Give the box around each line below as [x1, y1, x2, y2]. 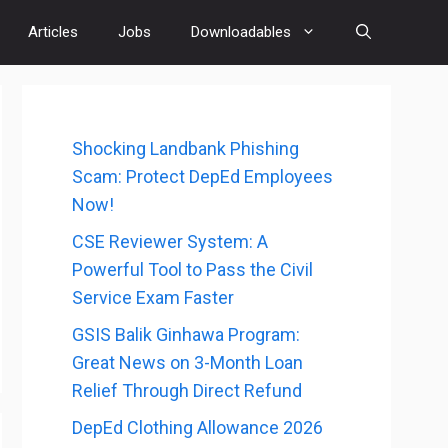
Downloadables [191, 23, 291, 41]
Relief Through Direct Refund [72, 380, 302, 401]
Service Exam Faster [72, 287, 234, 308]
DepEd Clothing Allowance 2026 [72, 417, 323, 438]
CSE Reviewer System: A [72, 231, 268, 252]
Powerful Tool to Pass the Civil [72, 259, 313, 280]
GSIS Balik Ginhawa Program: [72, 324, 300, 345]
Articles [28, 23, 78, 41]
